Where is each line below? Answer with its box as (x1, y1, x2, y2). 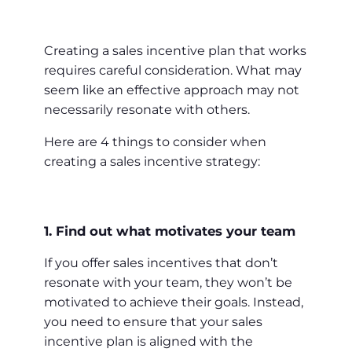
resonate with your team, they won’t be (44, 275, 292, 291)
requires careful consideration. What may (44, 63, 302, 79)
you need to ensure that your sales (44, 314, 262, 330)
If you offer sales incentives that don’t (44, 255, 278, 271)
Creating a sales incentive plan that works (44, 43, 306, 59)
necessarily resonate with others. (44, 102, 250, 118)
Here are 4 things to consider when (44, 134, 266, 150)
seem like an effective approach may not (44, 82, 299, 98)
